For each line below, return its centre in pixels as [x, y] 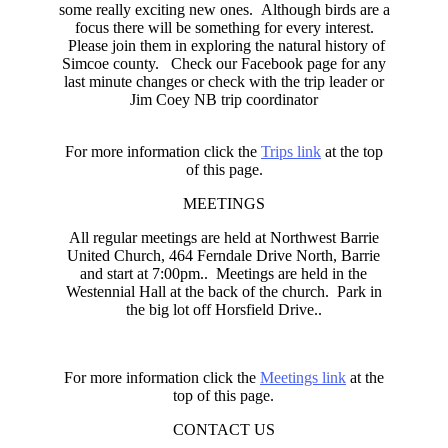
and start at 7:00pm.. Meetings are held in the [224, 274]
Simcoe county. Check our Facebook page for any [224, 64]
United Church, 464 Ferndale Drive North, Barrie [224, 256]
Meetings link [302, 378]
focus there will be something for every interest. [224, 28]
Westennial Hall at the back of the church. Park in [223, 292]
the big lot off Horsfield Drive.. [223, 310]
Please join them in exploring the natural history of [224, 46]
